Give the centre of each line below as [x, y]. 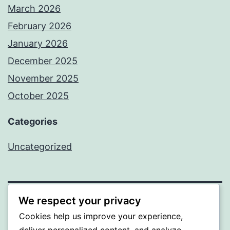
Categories [33, 122]
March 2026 [34, 9]
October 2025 [38, 96]
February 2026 [40, 26]
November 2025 [43, 79]
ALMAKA [33, 208]
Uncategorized [40, 147]
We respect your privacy [80, 200]
